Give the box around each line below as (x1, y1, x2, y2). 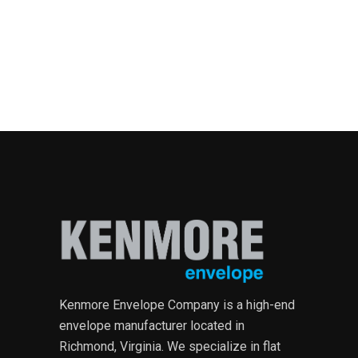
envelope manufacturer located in (59, 318, 245, 334)
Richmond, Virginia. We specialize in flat (59, 339, 280, 355)
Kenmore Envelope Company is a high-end (59, 297, 295, 313)
